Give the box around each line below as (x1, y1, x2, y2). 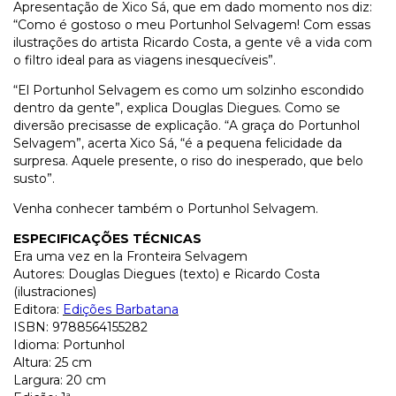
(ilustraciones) (13, 284, 96, 301)
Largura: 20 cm (13, 372, 106, 389)
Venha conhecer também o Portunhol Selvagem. (13, 201, 318, 217)
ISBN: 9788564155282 (13, 319, 148, 336)
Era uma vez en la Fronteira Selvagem (13, 248, 247, 265)
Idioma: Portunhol (13, 337, 125, 354)
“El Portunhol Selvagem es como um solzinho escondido (13, 82, 364, 99)
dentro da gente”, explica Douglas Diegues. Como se (13, 100, 340, 117)
